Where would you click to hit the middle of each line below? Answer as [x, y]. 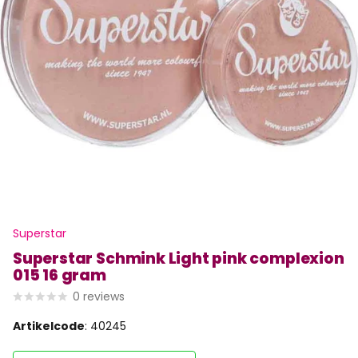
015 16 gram [60, 276]
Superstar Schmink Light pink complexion [179, 259]
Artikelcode [49, 326]
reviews [104, 297]
